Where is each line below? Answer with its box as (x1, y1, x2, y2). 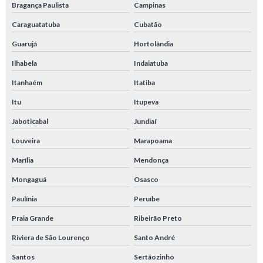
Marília (12, 156, 33, 165)
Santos (12, 252, 35, 262)
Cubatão (133, 20, 162, 29)
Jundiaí (133, 117, 156, 126)
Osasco (133, 175, 159, 184)
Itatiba (133, 78, 155, 87)
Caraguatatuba (12, 20, 60, 29)
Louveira (12, 136, 40, 146)
